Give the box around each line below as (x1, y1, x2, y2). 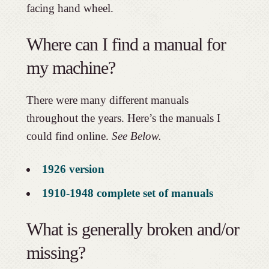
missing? (26, 243, 85, 263)
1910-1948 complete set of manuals (41, 187, 213, 200)
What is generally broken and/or (26, 219, 239, 240)
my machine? (26, 58, 115, 78)
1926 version (41, 163, 104, 176)
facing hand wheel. (26, 2, 113, 15)
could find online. (26, 130, 112, 143)
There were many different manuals (26, 94, 189, 107)
